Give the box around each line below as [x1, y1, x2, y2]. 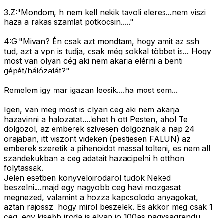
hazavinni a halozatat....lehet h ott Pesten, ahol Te [4, 114, 188, 125]
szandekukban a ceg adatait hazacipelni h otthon [4, 153, 184, 163]
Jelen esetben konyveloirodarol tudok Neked [4, 173, 171, 183]
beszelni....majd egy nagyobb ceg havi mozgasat [4, 182, 181, 193]
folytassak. [4, 163, 43, 173]
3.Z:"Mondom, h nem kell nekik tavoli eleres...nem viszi [4, 7, 206, 18]
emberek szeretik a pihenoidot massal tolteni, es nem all [4, 144, 210, 154]
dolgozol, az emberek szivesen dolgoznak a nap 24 [4, 124, 195, 134]
